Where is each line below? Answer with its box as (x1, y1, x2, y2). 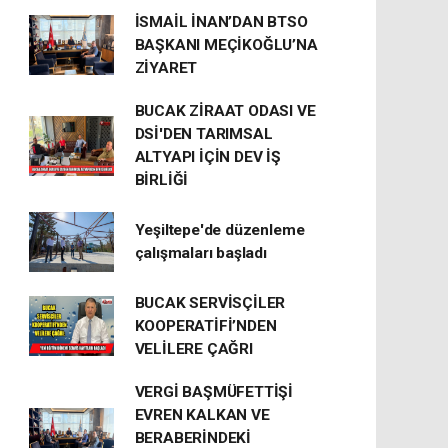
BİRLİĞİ (134, 170, 189, 189)
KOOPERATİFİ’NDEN (134, 316, 277, 335)
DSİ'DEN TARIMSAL (134, 124, 273, 143)
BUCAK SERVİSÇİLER (134, 293, 286, 312)
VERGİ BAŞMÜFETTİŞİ (134, 382, 294, 401)
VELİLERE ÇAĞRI (134, 339, 253, 358)
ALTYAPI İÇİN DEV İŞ (134, 147, 281, 166)
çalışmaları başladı (134, 243, 267, 262)
